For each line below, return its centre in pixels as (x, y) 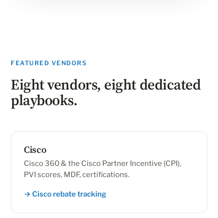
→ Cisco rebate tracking (65, 194)
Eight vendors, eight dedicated (106, 84)
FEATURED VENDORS (49, 63)
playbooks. (44, 100)
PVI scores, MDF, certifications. (77, 175)
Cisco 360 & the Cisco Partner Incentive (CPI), (102, 163)
